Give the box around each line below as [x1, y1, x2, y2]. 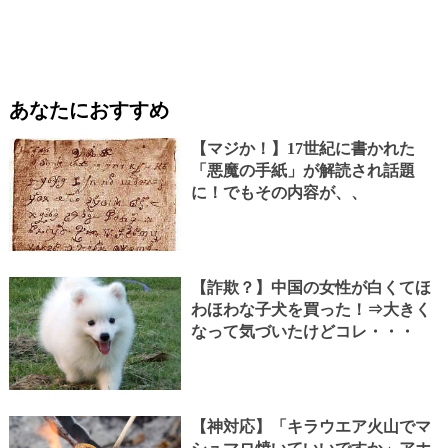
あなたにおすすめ [8, 98, 169, 121]
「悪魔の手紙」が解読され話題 [190, 161, 415, 179]
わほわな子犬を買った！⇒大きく [190, 300, 431, 318]
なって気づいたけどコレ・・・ [190, 322, 415, 340]
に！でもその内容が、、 [190, 183, 367, 201]
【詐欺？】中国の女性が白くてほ [190, 278, 431, 296]
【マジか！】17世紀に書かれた [190, 139, 415, 157]
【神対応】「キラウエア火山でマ [190, 417, 431, 435]
